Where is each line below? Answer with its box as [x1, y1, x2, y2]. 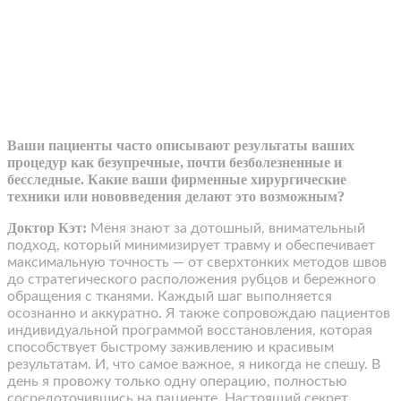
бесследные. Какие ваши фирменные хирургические [7, 172, 346, 188]
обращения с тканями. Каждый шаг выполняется [7, 289, 332, 304]
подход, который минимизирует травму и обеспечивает [7, 238, 375, 253]
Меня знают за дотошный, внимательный [87, 221, 365, 236]
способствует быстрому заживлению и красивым [7, 340, 334, 355]
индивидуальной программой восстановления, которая [7, 323, 372, 338]
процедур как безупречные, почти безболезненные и [7, 155, 342, 171]
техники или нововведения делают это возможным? [7, 189, 345, 205]
